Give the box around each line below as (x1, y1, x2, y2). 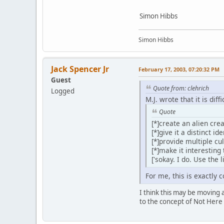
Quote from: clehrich (153, 83, 209, 92)
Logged (51, 86, 74, 95)
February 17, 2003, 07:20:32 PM (138, 65, 219, 73)
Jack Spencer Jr (51, 63, 109, 74)
